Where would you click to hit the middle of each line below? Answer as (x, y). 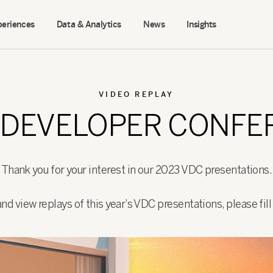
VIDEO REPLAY (136, 94)
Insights (201, 24)
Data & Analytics (89, 24)
